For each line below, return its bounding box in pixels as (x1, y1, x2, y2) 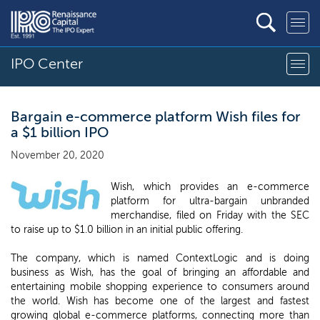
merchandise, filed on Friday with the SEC (111, 209, 309, 221)
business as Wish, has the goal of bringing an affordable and (11, 266, 309, 279)
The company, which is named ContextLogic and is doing (11, 252, 309, 264)
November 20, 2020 (11, 149, 104, 161)
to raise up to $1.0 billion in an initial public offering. (11, 224, 243, 236)
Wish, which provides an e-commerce (111, 181, 309, 193)
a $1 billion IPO (11, 124, 109, 141)
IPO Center (11, 55, 83, 72)
